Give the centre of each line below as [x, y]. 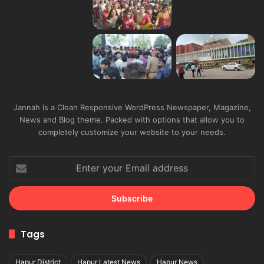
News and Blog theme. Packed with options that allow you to [132, 159]
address [23, 238]
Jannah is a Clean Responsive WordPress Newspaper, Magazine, [132, 147]
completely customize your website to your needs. [132, 172]
